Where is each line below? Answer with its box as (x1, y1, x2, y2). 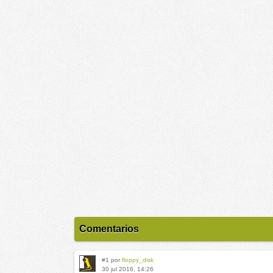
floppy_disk (122, 257, 154, 263)
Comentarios (79, 224, 139, 234)
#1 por (102, 257, 122, 263)
